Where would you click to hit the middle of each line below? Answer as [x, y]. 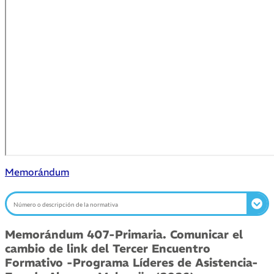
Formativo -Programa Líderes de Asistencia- [131, 263]
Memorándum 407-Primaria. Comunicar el [124, 235]
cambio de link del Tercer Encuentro [108, 249]
